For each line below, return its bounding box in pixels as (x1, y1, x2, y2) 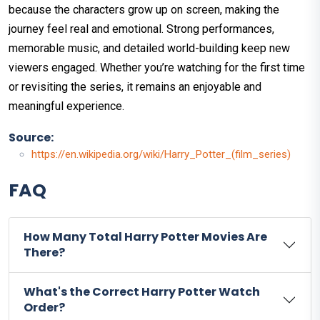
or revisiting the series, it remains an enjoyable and (9, 80, 261, 94)
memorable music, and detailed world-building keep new (9, 41, 290, 56)
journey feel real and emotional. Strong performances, (9, 22, 274, 36)
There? (24, 244, 65, 261)
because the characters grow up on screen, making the (9, 3, 279, 17)
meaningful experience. (9, 99, 124, 114)
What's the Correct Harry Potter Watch (24, 284, 260, 301)
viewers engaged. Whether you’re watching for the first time (9, 61, 305, 75)
